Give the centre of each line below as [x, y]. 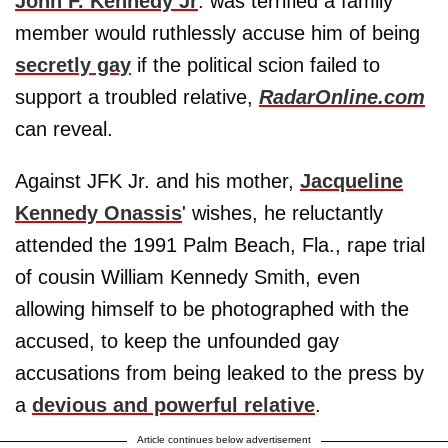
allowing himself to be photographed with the [212, 308]
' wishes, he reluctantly [282, 212]
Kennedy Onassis [98, 212]
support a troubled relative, [137, 96]
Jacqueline [351, 180]
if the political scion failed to [255, 64]
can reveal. [64, 128]
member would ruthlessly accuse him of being [217, 32]
